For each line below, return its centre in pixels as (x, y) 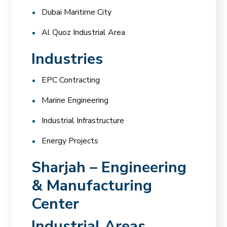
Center (55, 204)
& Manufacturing (92, 185)
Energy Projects (70, 141)
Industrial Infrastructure (83, 120)
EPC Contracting (71, 80)
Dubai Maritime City (77, 12)
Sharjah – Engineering (109, 167)
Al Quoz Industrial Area (84, 32)
